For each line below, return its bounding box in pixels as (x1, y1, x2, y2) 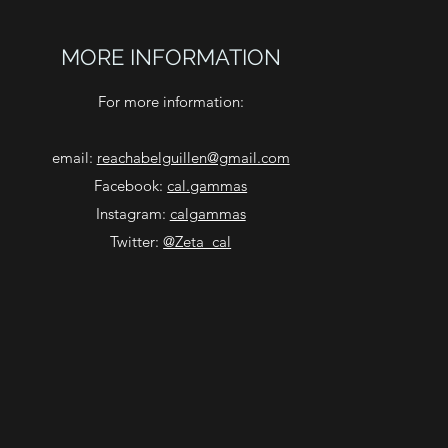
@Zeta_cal (163, 232, 232, 251)
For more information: (97, 92, 244, 111)
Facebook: (94, 176, 168, 195)
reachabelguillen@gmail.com (96, 148, 290, 167)
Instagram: (95, 204, 170, 223)
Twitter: (110, 232, 164, 251)
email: (51, 148, 97, 167)
